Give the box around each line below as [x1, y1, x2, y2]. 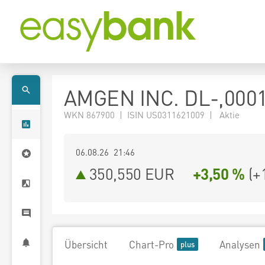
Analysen [219, 238, 260, 251]
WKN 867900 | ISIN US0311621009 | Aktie [64, 109, 240, 121]
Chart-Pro [129, 238, 174, 251]
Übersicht [64, 238, 108, 251]
